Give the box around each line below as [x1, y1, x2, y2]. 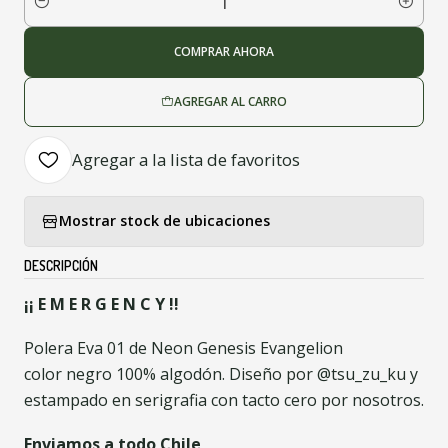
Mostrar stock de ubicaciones [59, 211, 270, 231]
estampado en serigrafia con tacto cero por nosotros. [24, 388, 424, 411]
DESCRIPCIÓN [24, 256, 98, 274]
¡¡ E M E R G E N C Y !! [24, 292, 179, 315]
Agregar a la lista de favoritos [72, 147, 300, 171]
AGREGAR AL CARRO [174, 92, 287, 110]
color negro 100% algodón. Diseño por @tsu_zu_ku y [24, 362, 418, 385]
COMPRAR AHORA [174, 42, 274, 60]
